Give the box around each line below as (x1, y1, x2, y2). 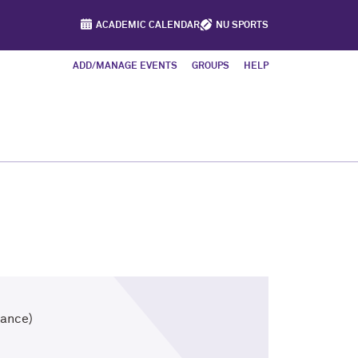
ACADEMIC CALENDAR (96, 21, 200, 30)
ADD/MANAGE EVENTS (73, 62, 177, 71)
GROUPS (192, 62, 229, 71)
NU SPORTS (216, 21, 268, 30)
